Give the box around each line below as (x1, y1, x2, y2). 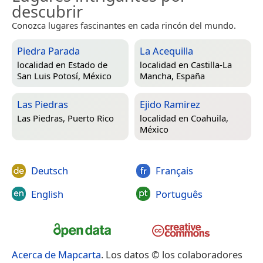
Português (155, 187, 203, 201)
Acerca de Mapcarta (12, 247, 101, 261)
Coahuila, (191, 112, 228, 124)
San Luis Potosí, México (17, 69, 112, 82)
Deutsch (31, 164, 68, 178)
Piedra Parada (17, 44, 80, 58)
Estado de (68, 58, 107, 70)
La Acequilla (140, 44, 193, 58)
